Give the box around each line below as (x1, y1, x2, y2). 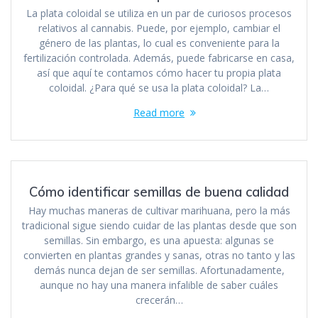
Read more (133, 105, 185, 119)
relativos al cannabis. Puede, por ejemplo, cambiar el (38, 21, 280, 35)
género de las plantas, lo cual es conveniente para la (38, 35, 280, 50)
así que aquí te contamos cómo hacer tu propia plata (37, 65, 281, 79)
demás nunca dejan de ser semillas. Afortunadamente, (33, 263, 285, 277)
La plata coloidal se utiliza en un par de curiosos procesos (26, 6, 292, 20)
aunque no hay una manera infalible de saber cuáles (40, 278, 278, 292)
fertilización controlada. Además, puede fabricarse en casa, (23, 50, 295, 65)
